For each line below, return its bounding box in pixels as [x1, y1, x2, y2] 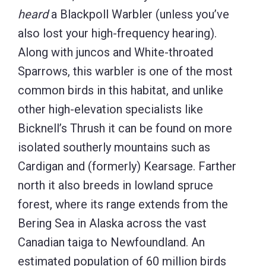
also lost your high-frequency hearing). [18, 26, 217, 40]
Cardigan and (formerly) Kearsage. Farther [18, 159, 236, 173]
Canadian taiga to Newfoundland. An [18, 235, 205, 249]
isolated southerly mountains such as [18, 140, 210, 154]
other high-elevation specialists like [18, 102, 203, 116]
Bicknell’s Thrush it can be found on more [18, 121, 232, 135]
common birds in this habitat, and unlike [18, 83, 223, 97]
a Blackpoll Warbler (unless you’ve [48, 7, 229, 21]
